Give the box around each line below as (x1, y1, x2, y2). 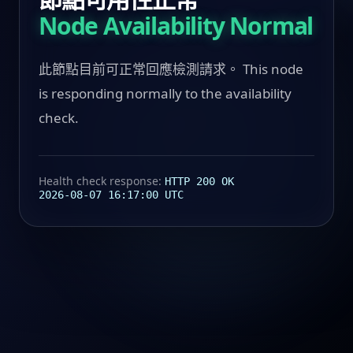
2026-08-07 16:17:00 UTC (39, 188, 184, 201)
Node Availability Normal (39, 9, 314, 42)
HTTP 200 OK (165, 174, 234, 188)
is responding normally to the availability (39, 84, 292, 102)
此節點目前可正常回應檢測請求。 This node (39, 59, 303, 78)
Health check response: (39, 173, 165, 188)
